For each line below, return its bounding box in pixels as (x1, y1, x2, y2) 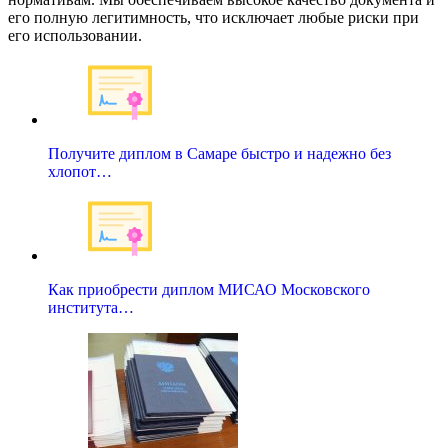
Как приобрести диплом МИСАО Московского (48, 280, 370, 298)
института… (48, 298, 134, 316)
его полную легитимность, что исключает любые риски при (8, 8, 419, 26)
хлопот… (48, 162, 112, 180)
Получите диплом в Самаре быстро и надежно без (48, 144, 391, 162)
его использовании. (8, 26, 142, 44)
